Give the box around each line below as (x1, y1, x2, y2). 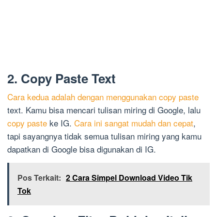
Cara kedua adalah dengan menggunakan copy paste (7, 91, 199, 103)
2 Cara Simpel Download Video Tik (66, 172, 192, 184)
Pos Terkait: (17, 172, 61, 184)
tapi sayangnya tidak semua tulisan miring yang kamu (7, 130, 201, 142)
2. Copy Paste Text (7, 69, 116, 88)
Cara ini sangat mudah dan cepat (74, 117, 193, 129)
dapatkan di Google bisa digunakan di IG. (7, 143, 156, 155)
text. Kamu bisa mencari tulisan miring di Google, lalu (7, 104, 201, 116)
